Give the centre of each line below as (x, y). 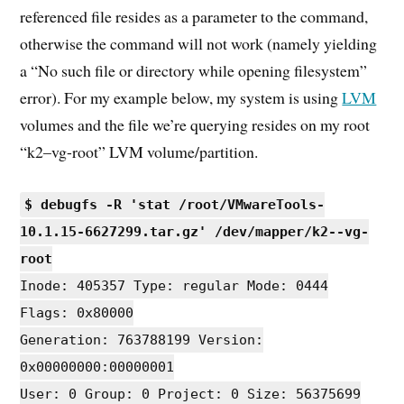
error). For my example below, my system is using (181, 98)
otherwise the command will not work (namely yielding (199, 44)
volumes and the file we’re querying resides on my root (195, 125)
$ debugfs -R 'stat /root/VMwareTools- (175, 204)
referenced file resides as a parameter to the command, (194, 17)
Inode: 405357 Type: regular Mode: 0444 (174, 285)
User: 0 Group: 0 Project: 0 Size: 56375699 (191, 394)
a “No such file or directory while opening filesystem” (194, 71)
